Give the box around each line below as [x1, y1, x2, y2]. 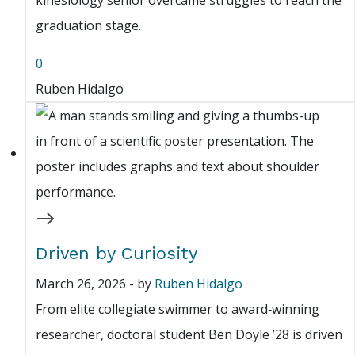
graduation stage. [36, 17, 141, 35]
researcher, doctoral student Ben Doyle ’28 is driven [36, 326, 342, 344]
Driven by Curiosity [36, 243, 197, 264]
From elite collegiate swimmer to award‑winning [36, 300, 319, 319]
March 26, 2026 [36, 275, 126, 293]
